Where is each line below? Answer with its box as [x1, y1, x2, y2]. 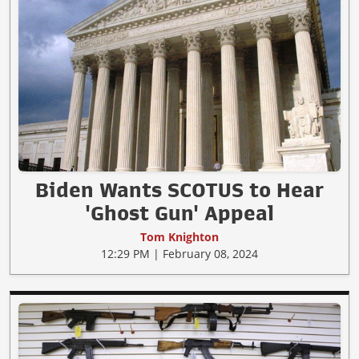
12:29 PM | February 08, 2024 [101, 246, 258, 262]
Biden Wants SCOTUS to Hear [34, 179, 325, 201]
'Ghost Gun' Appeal [85, 203, 274, 224]
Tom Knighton [140, 229, 219, 245]
